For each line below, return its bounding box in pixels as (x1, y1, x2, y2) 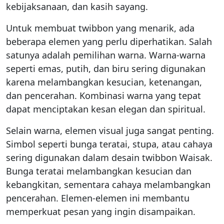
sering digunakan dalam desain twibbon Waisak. (6, 151, 212, 163)
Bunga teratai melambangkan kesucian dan (6, 164, 191, 177)
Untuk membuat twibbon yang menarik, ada (6, 21, 194, 34)
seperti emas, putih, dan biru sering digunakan (6, 62, 205, 74)
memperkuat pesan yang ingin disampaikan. (6, 205, 195, 217)
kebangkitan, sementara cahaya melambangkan (6, 178, 210, 190)
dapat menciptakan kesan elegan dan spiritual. (6, 102, 205, 115)
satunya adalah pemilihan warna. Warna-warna (6, 48, 205, 61)
